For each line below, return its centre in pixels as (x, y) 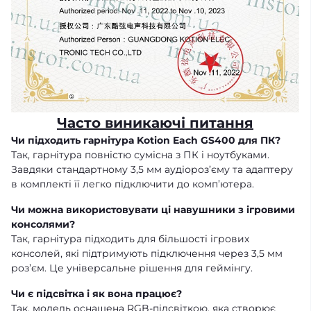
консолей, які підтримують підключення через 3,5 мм (147, 254)
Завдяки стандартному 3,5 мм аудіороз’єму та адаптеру (152, 170)
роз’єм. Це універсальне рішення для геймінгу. (132, 268)
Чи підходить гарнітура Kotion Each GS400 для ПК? (146, 141)
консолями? (43, 225)
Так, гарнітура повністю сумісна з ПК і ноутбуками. (140, 155)
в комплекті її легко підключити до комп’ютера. (133, 184)
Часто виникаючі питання (155, 123)
